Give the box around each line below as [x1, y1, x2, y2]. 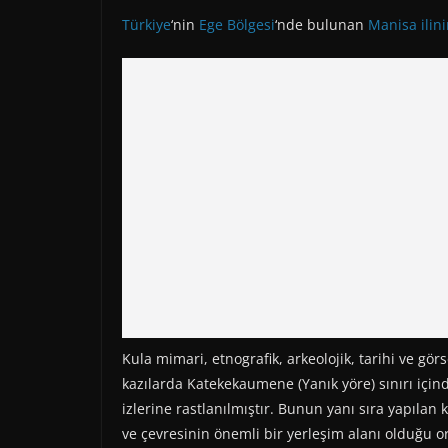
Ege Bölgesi [199, 14, 275, 34]
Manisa [368, 14, 417, 34]
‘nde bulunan [275, 14, 368, 34]
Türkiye [122, 14, 171, 34]
